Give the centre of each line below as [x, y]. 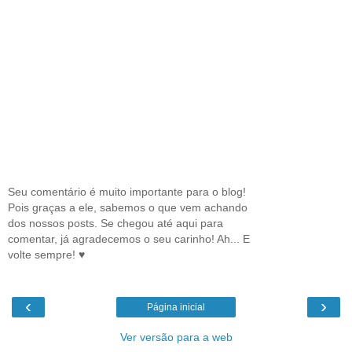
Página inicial [176, 307]
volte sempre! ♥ [46, 254]
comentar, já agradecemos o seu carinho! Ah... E [129, 238]
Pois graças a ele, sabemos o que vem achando [128, 207]
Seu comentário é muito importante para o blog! [127, 191]
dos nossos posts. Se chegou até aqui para [115, 223]
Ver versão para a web [176, 337]
